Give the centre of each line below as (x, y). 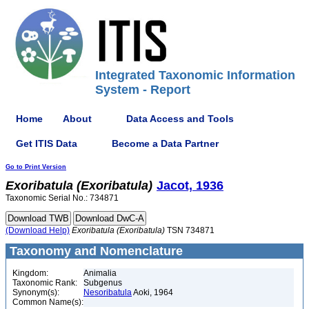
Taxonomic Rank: (45, 283)
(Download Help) (38, 230)
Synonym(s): (36, 292)
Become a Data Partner (165, 143)
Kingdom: (30, 273)
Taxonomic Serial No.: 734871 (62, 198)
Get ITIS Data (47, 143)
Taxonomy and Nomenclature (94, 251)
